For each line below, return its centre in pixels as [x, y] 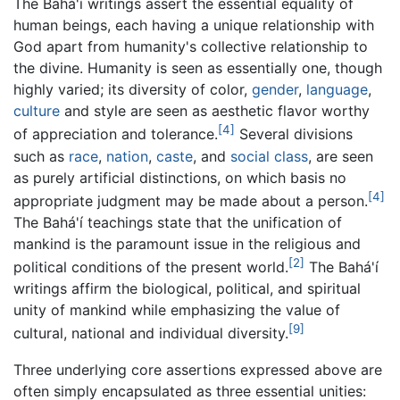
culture [37, 111]
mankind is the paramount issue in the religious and [187, 243]
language [337, 90]
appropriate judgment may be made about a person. [191, 200]
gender [275, 90]
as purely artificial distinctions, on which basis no [180, 177]
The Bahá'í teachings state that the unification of [178, 222]
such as [41, 156]
